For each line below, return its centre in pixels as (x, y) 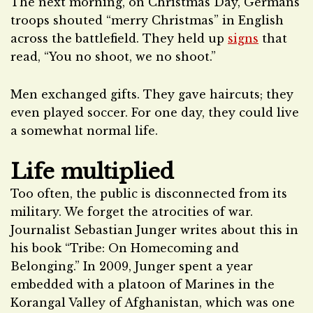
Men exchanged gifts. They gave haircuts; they (152, 94)
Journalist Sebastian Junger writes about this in (154, 230)
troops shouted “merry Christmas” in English (147, 20)
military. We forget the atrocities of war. (132, 212)
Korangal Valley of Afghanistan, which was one (153, 303)
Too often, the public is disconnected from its (149, 194)
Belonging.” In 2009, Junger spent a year (132, 266)
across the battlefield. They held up (119, 38)
